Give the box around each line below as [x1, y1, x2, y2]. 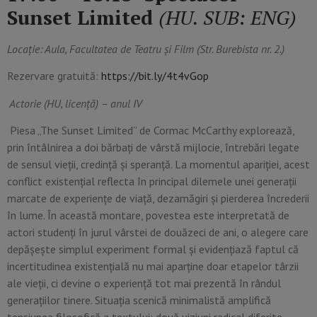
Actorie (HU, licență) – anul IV [9, 96, 142, 110]
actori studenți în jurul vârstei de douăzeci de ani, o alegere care [7, 224, 309, 239]
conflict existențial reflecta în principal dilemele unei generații [7, 173, 296, 188]
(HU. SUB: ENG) [158, 4, 296, 30]
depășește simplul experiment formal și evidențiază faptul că [7, 241, 299, 256]
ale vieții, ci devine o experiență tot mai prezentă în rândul [7, 275, 281, 290]
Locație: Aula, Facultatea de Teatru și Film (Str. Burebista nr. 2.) [7, 41, 284, 56]
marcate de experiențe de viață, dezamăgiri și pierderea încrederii [7, 190, 309, 205]
